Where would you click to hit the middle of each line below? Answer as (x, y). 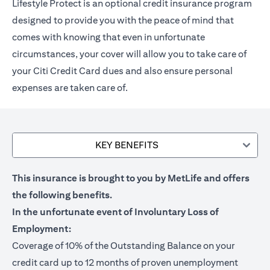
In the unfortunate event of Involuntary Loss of (115, 212)
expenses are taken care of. (70, 88)
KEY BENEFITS (127, 145)
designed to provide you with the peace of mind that (123, 20)
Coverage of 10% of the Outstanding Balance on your (124, 246)
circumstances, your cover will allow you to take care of (129, 54)
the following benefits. (62, 195)
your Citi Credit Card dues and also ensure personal (122, 71)
